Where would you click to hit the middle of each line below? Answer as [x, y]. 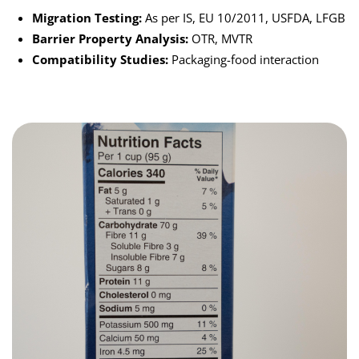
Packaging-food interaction [244, 59]
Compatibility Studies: [100, 59]
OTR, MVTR [220, 38]
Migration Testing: [87, 18]
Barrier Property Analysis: [110, 38]
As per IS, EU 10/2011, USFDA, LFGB [244, 18]
